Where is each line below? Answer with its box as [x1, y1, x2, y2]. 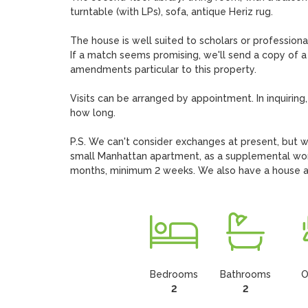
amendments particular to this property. [69, 64, 256, 75]
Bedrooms [150, 269, 199, 280]
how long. [69, 107, 118, 118]
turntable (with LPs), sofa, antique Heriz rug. [69, 6, 273, 17]
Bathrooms [220, 269, 272, 280]
